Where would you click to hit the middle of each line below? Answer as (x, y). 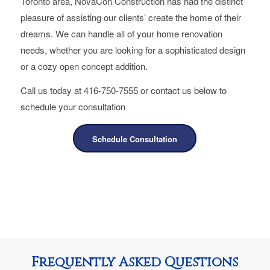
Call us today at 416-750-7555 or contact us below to (123, 90)
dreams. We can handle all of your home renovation (121, 34)
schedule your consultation (73, 106)
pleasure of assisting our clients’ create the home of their (130, 17)
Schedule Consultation (135, 139)
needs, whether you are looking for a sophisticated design (133, 50)
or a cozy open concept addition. (84, 66)
